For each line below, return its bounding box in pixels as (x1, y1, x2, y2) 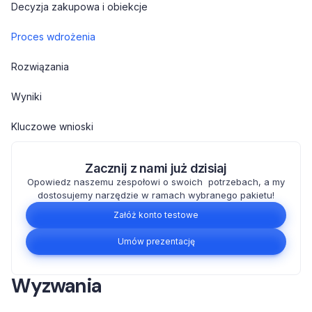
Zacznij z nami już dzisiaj (85, 161, 227, 175)
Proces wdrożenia (11, 31, 95, 42)
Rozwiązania (11, 61, 69, 72)
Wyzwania (11, 273, 102, 299)
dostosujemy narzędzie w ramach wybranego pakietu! (38, 189, 274, 201)
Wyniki (11, 91, 42, 102)
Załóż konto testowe (114, 210, 198, 220)
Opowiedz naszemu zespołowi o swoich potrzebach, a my (27, 176, 285, 187)
